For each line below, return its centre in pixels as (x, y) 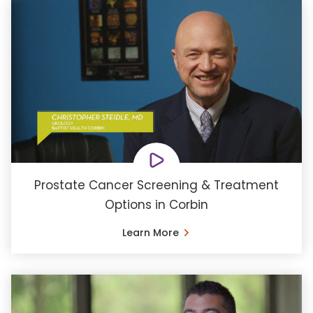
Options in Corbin (156, 205)
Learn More (150, 233)
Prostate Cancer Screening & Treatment (156, 185)
